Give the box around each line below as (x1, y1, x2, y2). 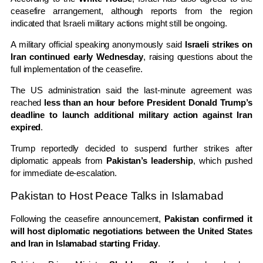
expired (11, 122, 41, 133)
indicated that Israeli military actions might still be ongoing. (11, 18, 227, 29)
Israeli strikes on (184, 39, 253, 50)
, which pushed (193, 156, 252, 166)
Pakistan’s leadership (106, 156, 194, 166)
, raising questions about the (143, 52, 253, 62)
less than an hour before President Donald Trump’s (43, 97, 252, 108)
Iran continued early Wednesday (11, 52, 144, 62)
